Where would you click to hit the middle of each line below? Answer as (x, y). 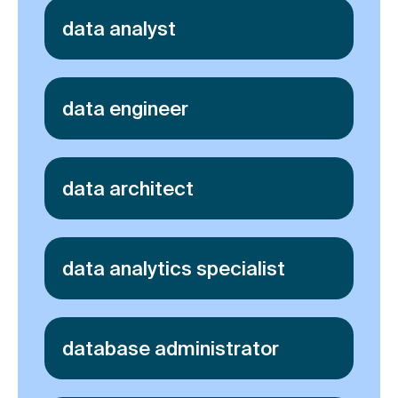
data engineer (125, 107)
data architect (128, 187)
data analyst (119, 28)
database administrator (171, 347)
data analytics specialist (174, 267)
